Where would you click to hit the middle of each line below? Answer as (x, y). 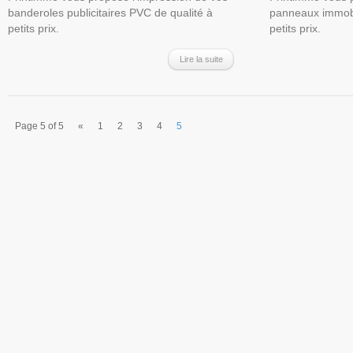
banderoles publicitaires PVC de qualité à (110, 13)
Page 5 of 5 (39, 126)
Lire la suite (201, 59)
